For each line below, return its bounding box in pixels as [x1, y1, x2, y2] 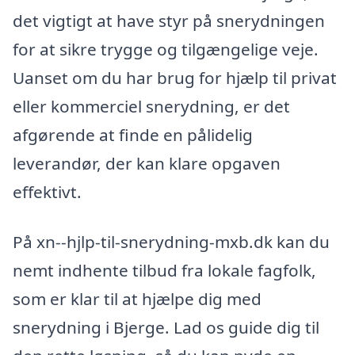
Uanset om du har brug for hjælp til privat [13, 66, 337, 89]
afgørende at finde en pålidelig [13, 123, 253, 146]
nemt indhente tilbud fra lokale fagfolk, [13, 259, 316, 282]
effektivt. [13, 180, 82, 203]
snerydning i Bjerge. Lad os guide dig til [13, 316, 319, 339]
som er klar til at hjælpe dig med [13, 288, 261, 311]
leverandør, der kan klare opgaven [13, 151, 281, 174]
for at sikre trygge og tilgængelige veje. [13, 37, 319, 60]
